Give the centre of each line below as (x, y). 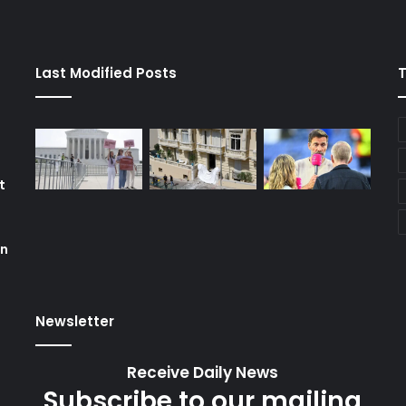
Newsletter (74, 321)
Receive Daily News (203, 372)
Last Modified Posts (106, 73)
